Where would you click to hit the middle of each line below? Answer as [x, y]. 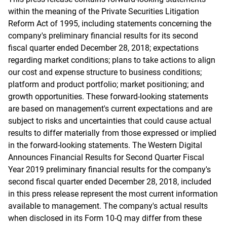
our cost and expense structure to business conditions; [105, 72]
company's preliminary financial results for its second [103, 36]
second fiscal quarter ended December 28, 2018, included [110, 182]
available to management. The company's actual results [108, 206]
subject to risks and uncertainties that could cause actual [110, 121]
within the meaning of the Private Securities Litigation [104, 11]
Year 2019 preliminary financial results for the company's [109, 169]
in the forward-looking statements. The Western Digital [105, 145]
